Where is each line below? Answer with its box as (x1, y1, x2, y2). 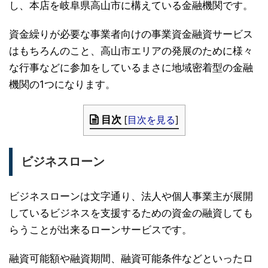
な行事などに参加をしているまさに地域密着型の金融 (9, 62, 253, 74)
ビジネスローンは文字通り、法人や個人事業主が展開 (9, 190, 253, 203)
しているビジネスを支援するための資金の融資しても (9, 207, 253, 220)
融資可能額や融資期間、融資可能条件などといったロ (9, 252, 253, 265)
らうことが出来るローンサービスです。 (9, 224, 192, 236)
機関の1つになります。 (9, 78, 115, 91)
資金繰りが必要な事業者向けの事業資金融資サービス (9, 28, 253, 41)
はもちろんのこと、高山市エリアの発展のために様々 (9, 45, 253, 57)
